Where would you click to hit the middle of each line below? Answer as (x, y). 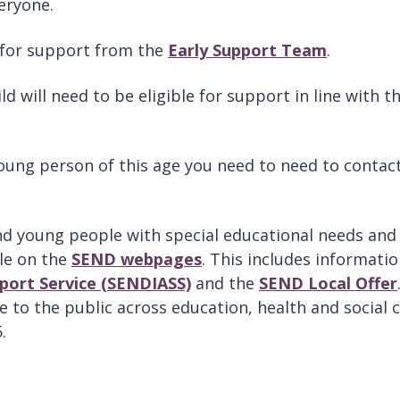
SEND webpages (137, 258)
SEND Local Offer (328, 283)
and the (225, 283)
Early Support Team (247, 50)
